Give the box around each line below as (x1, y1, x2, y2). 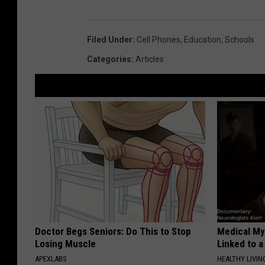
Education (184, 35, 221, 45)
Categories (87, 54, 131, 64)
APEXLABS (35, 254, 67, 264)
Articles (135, 54, 164, 64)
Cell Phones (137, 35, 180, 45)
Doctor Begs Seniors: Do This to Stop (35, 225, 191, 238)
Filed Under (87, 35, 132, 45)
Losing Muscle (35, 238, 96, 250)
